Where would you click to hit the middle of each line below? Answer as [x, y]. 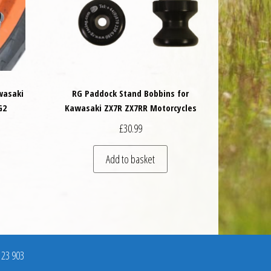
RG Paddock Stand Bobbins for [131, 93]
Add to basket [131, 159]
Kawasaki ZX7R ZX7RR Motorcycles [130, 108]
